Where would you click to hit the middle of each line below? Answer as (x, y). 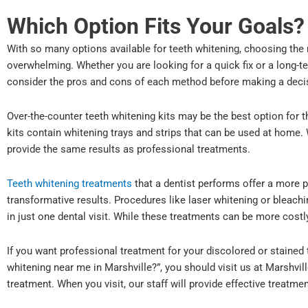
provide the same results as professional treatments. (129, 149)
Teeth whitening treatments (69, 184)
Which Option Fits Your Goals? (156, 26)
